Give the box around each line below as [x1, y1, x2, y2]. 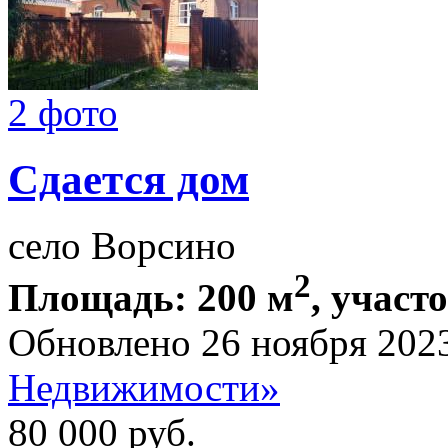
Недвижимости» [8, 366, 280, 410]
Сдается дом [8, 155, 249, 203]
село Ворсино [8, 224, 236, 268]
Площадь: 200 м [8, 276, 294, 320]
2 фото [8, 90, 118, 134]
